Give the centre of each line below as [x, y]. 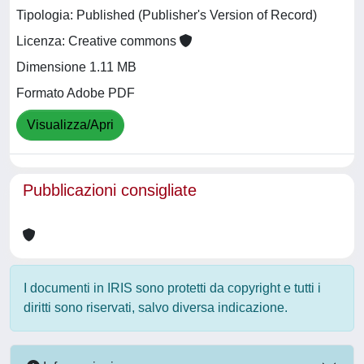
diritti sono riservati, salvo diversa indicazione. [156, 308]
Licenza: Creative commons [98, 41]
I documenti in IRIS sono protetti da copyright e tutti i [172, 288]
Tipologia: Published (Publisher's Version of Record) [167, 15]
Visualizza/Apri [70, 125]
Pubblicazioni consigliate [110, 190]
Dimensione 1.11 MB [76, 67]
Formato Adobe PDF [76, 93]
